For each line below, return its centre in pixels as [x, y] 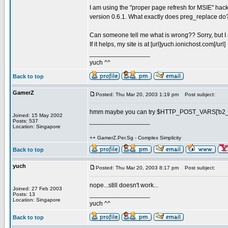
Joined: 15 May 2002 [38, 115]
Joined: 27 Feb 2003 [37, 189]
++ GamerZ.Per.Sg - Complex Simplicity [135, 138]
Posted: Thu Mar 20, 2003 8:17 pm [137, 168]
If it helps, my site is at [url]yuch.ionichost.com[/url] [158, 44]
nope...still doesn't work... [124, 185]
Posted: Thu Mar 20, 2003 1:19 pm [137, 94]
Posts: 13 [24, 194]
